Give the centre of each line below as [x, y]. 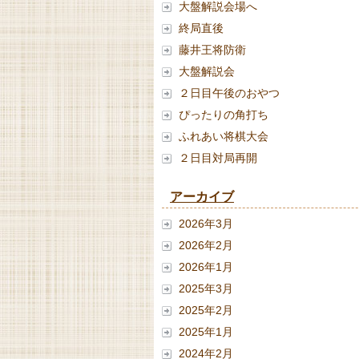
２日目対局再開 [218, 158]
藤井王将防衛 [213, 50]
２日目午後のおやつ [230, 93]
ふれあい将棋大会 [224, 136]
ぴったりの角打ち [224, 115]
